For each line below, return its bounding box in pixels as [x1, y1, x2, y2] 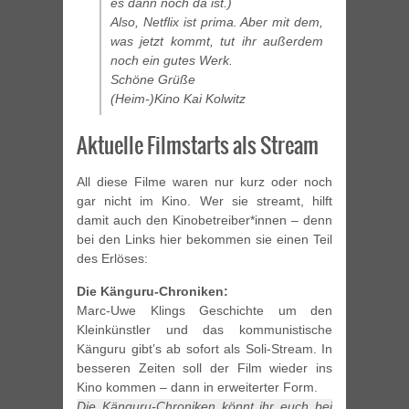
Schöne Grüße [110, 72, 195, 88]
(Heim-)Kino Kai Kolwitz [110, 91, 246, 107]
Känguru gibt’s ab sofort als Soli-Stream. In [77, 341, 332, 357]
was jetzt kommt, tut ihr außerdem [110, 34, 323, 49]
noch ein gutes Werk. [110, 53, 233, 68]
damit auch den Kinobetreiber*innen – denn [77, 213, 332, 228]
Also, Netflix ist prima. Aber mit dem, [110, 15, 323, 30]
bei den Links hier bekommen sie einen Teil [77, 232, 332, 247]
